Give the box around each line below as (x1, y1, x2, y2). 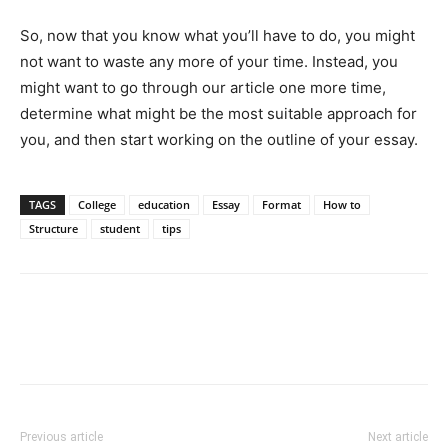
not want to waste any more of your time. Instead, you (20, 51, 398, 71)
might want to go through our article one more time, (20, 77, 386, 97)
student (100, 220, 140, 236)
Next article (368, 429, 428, 444)
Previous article (20, 429, 103, 444)
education (138, 196, 190, 212)
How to (323, 196, 361, 212)
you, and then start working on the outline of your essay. (20, 129, 418, 149)
